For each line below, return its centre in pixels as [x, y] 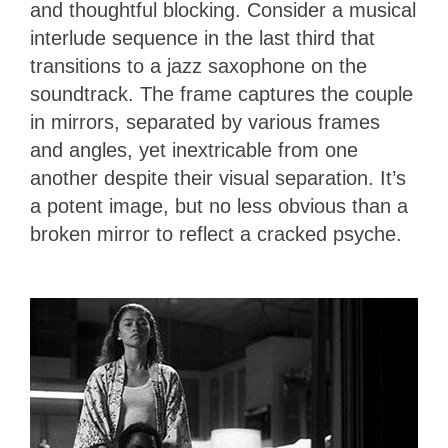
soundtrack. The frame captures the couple [221, 94]
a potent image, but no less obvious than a [219, 206]
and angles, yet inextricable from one [194, 150]
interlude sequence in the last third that [202, 38]
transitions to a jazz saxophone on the [198, 66]
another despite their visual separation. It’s [218, 178]
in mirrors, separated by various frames [205, 122]
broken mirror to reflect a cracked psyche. [219, 234]
